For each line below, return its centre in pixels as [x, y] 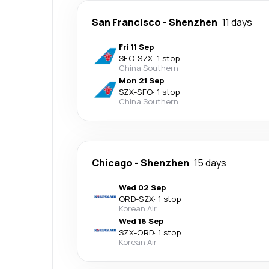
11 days [237, 22]
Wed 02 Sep [142, 187]
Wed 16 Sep [141, 221]
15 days [210, 163]
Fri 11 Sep [136, 47]
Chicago [112, 163]
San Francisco [126, 22]
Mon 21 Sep [141, 80]
